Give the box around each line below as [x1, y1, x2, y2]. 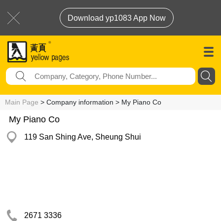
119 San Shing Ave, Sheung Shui [24, 133, 141, 141]
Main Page [5, 98, 38, 106]
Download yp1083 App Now [68, 14, 166, 22]
